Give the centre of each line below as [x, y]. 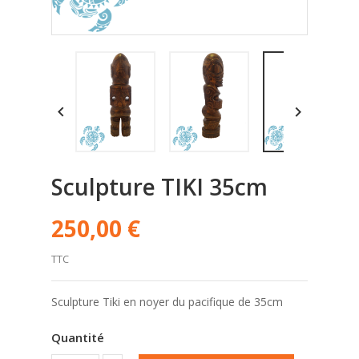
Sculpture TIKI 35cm [159, 187]
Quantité [78, 338]
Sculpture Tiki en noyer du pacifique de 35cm [167, 302]
